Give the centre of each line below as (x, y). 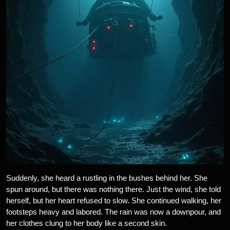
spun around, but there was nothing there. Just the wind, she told (113, 189)
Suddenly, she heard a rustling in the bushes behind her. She (107, 178)
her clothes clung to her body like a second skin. (87, 223)
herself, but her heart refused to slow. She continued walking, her (114, 200)
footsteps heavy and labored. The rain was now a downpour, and (113, 212)
